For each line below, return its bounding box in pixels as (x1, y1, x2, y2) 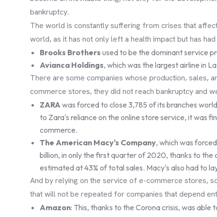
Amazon (40, 202, 71, 213)
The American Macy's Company (40, 138, 156, 148)
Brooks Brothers (40, 47, 101, 58)
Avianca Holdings (40, 60, 104, 70)
